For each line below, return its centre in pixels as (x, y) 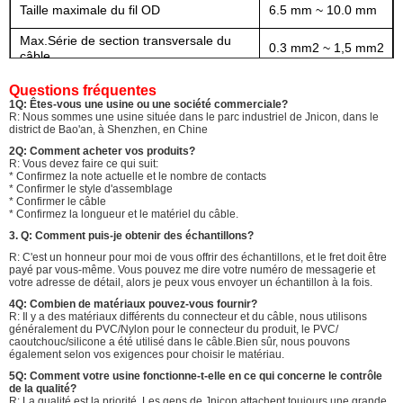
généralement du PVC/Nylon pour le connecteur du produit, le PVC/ (174, 329)
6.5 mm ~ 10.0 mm (323, 9)
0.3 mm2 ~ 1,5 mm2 (327, 47)
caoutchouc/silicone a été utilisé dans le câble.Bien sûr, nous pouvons (179, 341)
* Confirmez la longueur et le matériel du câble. (124, 214)
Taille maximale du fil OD (90, 9)
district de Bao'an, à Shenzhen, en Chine (108, 129)
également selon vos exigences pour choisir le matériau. (147, 354)
